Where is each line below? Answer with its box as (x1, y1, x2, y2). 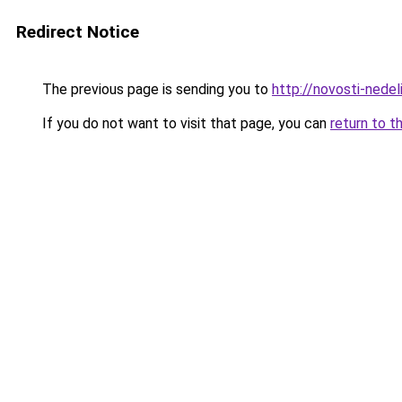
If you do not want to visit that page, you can (39, 115, 330, 132)
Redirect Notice (16, 22, 139, 42)
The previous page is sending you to (39, 81, 272, 98)
